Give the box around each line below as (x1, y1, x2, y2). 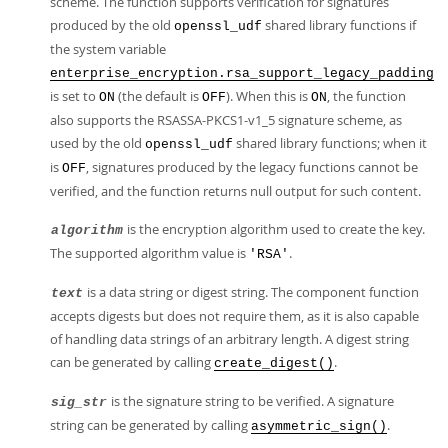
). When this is (226, 87, 311, 105)
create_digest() (214, 356, 334, 371)
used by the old (50, 134, 145, 152)
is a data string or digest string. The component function (84, 283, 419, 301)
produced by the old (50, 16, 174, 34)
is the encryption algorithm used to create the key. (124, 220, 425, 238)
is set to (50, 87, 99, 105)
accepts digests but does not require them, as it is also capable (50, 307, 419, 325)
